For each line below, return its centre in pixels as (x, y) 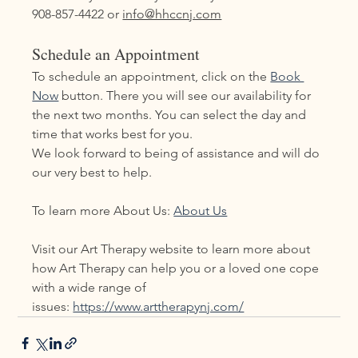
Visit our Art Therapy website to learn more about (173, 249)
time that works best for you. (113, 133)
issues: (53, 306)
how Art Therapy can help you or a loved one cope (177, 268)
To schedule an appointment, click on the (151, 76)
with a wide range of (91, 287)
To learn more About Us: (103, 210)
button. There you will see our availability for (187, 95)
